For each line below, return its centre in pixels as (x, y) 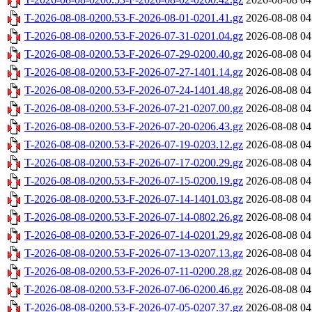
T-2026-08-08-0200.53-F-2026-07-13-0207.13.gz (134, 253)
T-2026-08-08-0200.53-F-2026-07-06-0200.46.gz (134, 290)
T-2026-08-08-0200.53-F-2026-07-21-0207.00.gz (134, 109)
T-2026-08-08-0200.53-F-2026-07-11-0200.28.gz (133, 272)
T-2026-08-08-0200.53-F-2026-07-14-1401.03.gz (134, 199)
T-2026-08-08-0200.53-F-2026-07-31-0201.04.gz (134, 36)
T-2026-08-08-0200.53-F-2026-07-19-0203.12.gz (134, 145)
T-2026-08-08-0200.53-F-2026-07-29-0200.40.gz (134, 54)
